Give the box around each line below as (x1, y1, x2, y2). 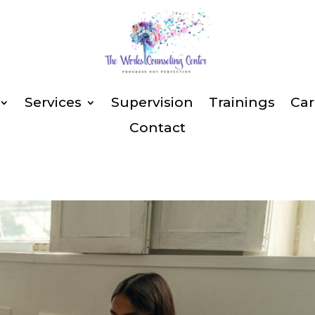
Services (25, 94, 82, 111)
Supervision (111, 94, 194, 111)
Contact (129, 120, 186, 136)
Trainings (209, 94, 276, 111)
